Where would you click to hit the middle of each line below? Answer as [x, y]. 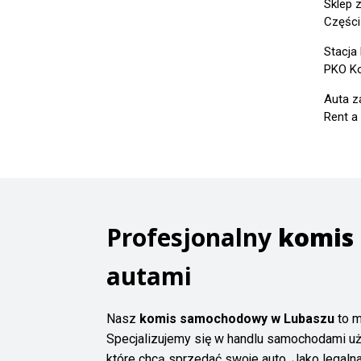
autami [149, 276]
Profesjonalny [192, 238]
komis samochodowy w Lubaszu [237, 319]
